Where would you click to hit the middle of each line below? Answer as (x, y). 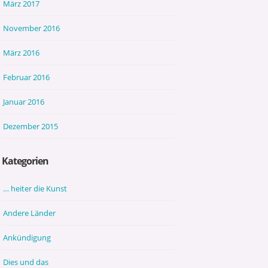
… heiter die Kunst (35, 188)
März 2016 (22, 52)
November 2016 (32, 28)
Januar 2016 (24, 101)
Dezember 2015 (31, 126)
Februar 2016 (27, 77)
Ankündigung (27, 237)
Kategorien (25, 161)
